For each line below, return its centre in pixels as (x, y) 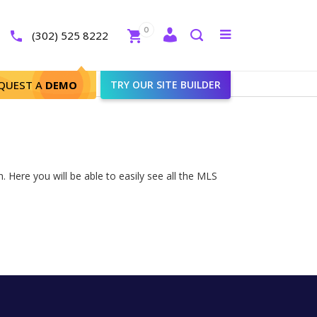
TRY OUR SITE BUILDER (166, 85)
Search (209, 55)
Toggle (252, 36)
